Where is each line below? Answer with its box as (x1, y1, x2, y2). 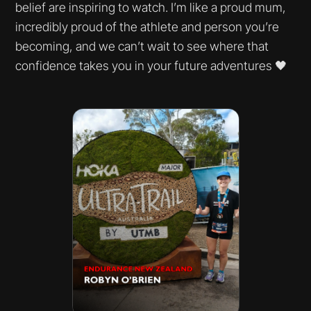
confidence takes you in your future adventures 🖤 (15, 58, 288, 73)
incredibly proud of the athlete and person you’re (15, 19, 280, 34)
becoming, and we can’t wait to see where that (15, 38, 269, 53)
